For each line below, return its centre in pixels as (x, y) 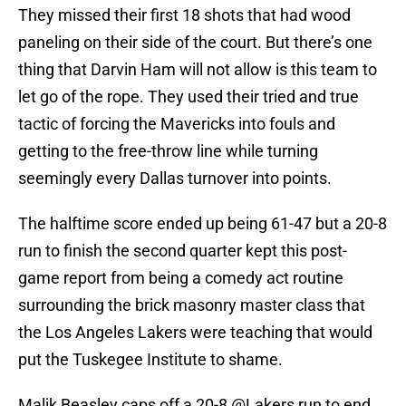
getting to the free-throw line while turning (168, 151)
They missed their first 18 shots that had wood (184, 15)
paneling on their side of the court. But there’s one (195, 43)
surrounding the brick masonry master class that (192, 305)
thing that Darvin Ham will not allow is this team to (198, 70)
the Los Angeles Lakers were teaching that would (195, 333)
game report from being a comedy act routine (181, 278)
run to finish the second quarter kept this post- (183, 251)
